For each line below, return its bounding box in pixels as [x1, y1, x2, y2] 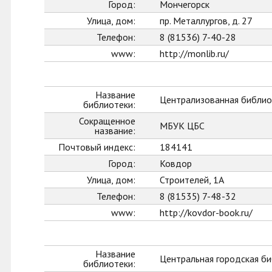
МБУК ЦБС [160, 120, 205, 132]
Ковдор [160, 157, 192, 169]
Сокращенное [79, 115, 135, 127]
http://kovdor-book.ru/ [160, 206, 253, 219]
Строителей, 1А [160, 174, 224, 186]
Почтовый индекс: [58, 141, 135, 153]
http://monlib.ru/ [160, 47, 229, 59]
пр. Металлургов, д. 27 [160, 15, 253, 27]
